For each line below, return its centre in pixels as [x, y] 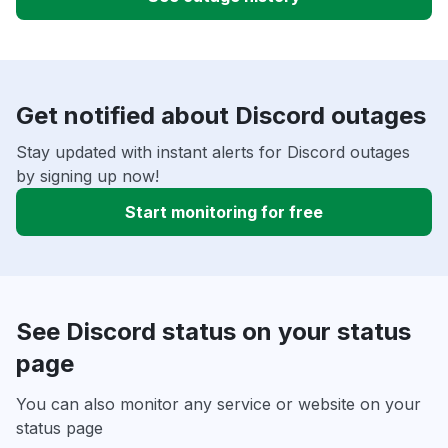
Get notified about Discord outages [221, 116]
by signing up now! [87, 176]
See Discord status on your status [213, 332]
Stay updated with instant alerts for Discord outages [213, 152]
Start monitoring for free [224, 212]
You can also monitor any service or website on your [218, 404]
